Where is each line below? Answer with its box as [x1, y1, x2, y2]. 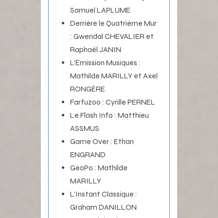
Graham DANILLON [70, 202, 137, 212]
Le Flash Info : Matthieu [70, 110, 149, 120]
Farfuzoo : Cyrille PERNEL [70, 97, 155, 107]
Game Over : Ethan [70, 136, 134, 146]
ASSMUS [70, 123, 99, 133]
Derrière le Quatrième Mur [70, 18, 157, 28]
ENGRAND [70, 149, 106, 159]
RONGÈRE [70, 84, 105, 93]
